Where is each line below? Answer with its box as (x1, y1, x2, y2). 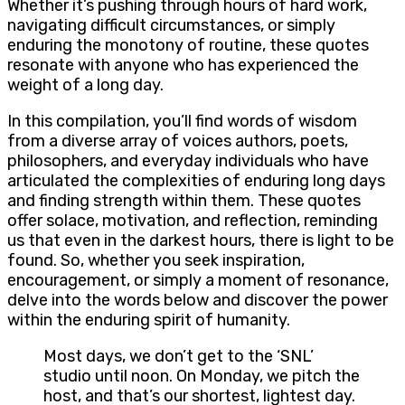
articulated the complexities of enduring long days (7, 171, 385, 192)
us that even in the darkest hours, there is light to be (7, 231, 394, 251)
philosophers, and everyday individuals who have (7, 151, 369, 172)
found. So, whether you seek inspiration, (7, 250, 305, 271)
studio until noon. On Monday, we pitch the (43, 366, 360, 387)
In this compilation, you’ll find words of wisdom (7, 111, 357, 132)
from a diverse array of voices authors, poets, (7, 131, 348, 152)
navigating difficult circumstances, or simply (7, 15, 335, 36)
